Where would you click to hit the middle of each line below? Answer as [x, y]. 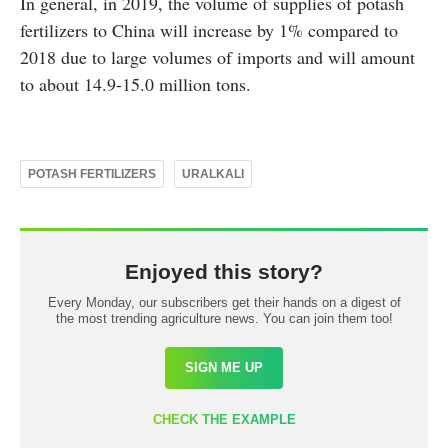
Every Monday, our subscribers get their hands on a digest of [224, 303]
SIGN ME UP [224, 368]
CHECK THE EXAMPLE [224, 420]
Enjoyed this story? [224, 272]
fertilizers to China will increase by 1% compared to [209, 30]
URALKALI [213, 174]
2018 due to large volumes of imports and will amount [217, 57]
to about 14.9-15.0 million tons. [135, 84]
